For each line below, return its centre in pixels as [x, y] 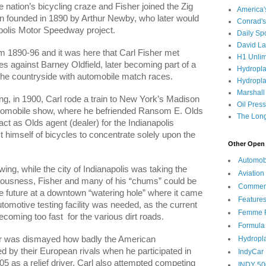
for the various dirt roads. [116, 217]
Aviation [251, 173]
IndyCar [251, 252]
